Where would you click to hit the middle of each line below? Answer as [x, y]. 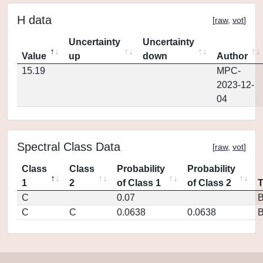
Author [232, 56]
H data [34, 20]
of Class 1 [139, 183]
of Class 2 [209, 183]
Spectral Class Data [69, 147]
